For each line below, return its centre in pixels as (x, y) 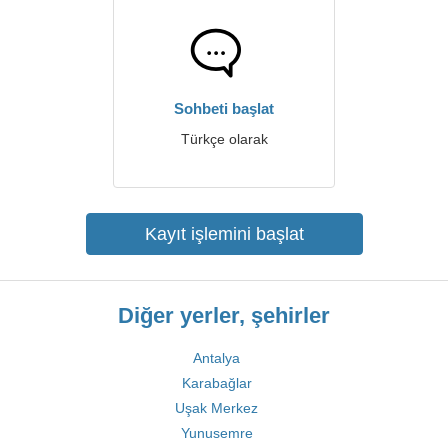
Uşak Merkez (216, 408)
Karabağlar (216, 383)
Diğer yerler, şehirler (224, 315)
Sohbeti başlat (224, 108)
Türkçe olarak (224, 139)
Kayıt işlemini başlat (224, 234)
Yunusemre (216, 433)
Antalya (216, 358)
